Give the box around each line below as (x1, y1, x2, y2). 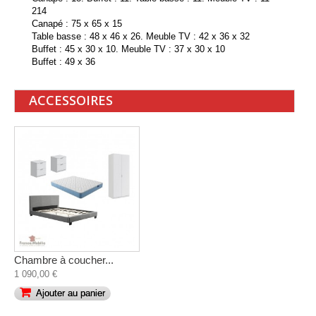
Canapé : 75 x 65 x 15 (32, 18, 122, 29)
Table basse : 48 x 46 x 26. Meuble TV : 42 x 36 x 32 (32, 30, 250, 42)
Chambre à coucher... (14, 253, 114, 266)
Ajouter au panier (36, 287, 105, 298)
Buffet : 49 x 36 (32, 56, 95, 67)
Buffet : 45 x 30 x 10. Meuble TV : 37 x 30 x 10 (32, 43, 225, 54)
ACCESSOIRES (29, 91, 113, 109)
